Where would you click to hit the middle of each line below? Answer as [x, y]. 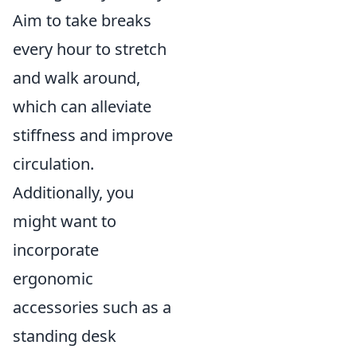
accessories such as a [92, 307]
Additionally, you [73, 192]
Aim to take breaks [82, 20]
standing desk [65, 335]
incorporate [56, 249]
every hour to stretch [90, 49]
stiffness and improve [93, 135]
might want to [65, 221]
